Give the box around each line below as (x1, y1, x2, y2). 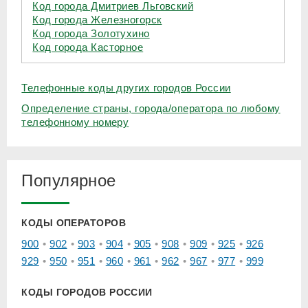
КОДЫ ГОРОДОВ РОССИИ (21, 287, 153, 298)
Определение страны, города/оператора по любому (21, 102, 280, 115)
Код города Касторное (32, 41, 144, 54)
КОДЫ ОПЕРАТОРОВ (21, 217, 126, 229)
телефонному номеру (21, 116, 129, 129)
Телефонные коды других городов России (21, 82, 231, 94)
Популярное (21, 171, 116, 190)
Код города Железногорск (32, 14, 162, 26)
